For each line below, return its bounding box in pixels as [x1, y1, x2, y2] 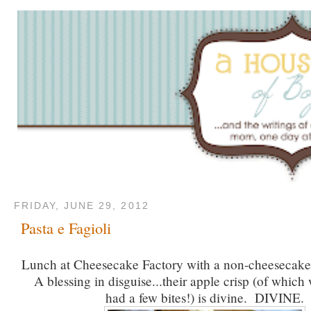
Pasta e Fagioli [21, 217, 111, 239]
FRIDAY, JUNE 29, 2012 [14, 200, 149, 212]
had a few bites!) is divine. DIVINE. [106, 289, 304, 307]
